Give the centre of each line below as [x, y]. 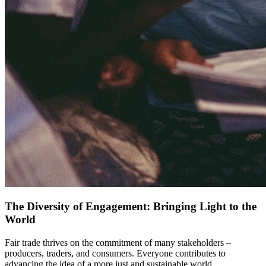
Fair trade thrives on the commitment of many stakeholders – [118, 242]
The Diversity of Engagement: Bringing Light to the [131, 207]
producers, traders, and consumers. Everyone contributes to [115, 253]
